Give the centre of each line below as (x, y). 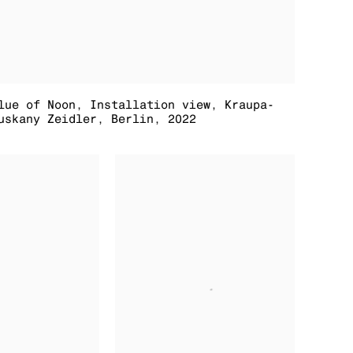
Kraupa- (250, 105)
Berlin (133, 119)
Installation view (150, 105)
